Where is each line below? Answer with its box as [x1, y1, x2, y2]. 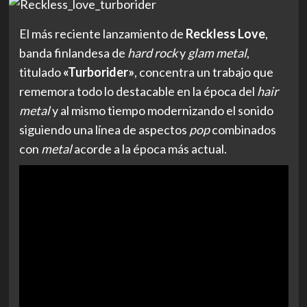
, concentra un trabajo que [134, 64, 273, 79]
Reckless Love [185, 25, 265, 41]
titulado [19, 64, 63, 79]
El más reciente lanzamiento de [19, 25, 186, 41]
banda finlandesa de [19, 45, 127, 60]
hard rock [127, 45, 177, 60]
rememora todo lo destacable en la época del [19, 83, 257, 99]
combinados [209, 121, 276, 137]
